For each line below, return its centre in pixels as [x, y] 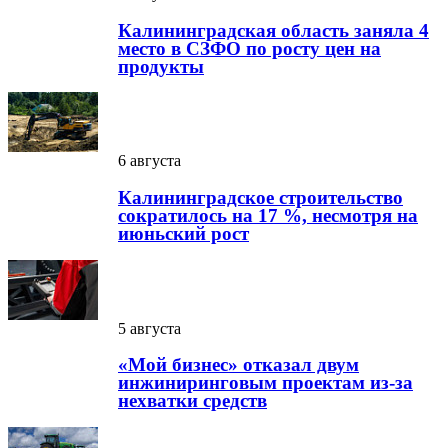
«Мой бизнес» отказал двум [238, 365]
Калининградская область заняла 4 [273, 30]
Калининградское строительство [260, 198]
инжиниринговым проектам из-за [265, 383]
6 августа [149, 161]
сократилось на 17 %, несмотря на [268, 216]
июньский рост [183, 234]
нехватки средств [192, 401]
